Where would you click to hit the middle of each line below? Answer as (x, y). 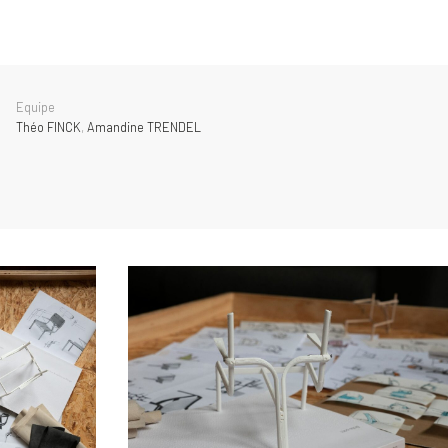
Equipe (35, 106)
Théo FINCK (48, 126)
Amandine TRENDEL (144, 126)
